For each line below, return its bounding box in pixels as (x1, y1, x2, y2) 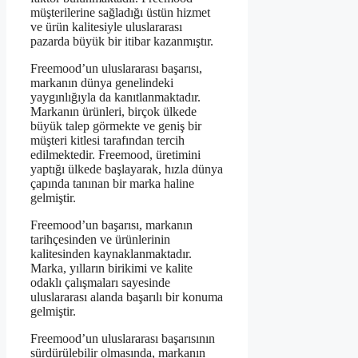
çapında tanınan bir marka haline (30, 177, 194, 191)
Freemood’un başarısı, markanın (30, 218, 193, 233)
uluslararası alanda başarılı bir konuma (30, 290, 223, 304)
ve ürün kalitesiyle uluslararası (30, 20, 182, 34)
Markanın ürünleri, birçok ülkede (30, 105, 197, 119)
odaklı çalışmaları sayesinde (30, 276, 170, 290)
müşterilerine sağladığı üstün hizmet (30, 6, 210, 20)
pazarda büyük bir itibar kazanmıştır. (30, 34, 213, 49)
